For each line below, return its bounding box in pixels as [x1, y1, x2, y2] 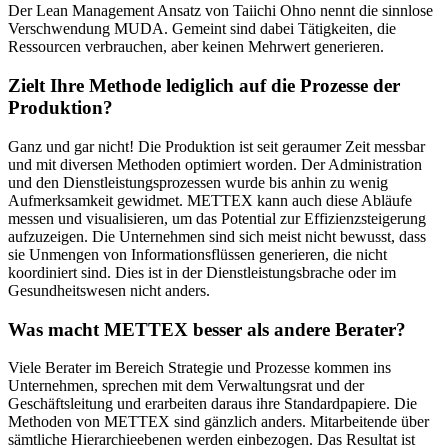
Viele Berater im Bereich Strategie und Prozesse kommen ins [8, 359, 391, 377]
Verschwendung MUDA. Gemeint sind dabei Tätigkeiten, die [8, 20, 396, 38]
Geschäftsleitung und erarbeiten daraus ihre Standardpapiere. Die [8, 395, 417, 413]
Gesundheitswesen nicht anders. [8, 281, 210, 299]
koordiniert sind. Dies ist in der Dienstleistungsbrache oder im [8, 263, 396, 281]
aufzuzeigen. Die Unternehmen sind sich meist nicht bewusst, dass [8, 227, 426, 245]
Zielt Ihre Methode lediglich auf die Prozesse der [8, 75, 400, 97]
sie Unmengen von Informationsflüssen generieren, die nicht [8, 245, 387, 263]
